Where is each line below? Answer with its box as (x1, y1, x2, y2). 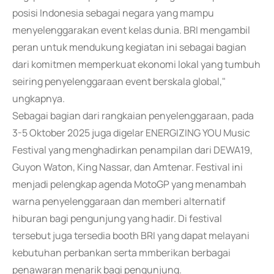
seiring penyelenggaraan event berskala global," (12, 75, 226, 88)
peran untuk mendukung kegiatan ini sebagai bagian (12, 40, 246, 54)
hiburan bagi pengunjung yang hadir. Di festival (12, 212, 222, 225)
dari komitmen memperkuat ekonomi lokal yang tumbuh (12, 57, 261, 71)
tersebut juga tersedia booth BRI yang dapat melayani (12, 229, 250, 242)
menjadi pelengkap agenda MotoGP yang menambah (12, 177, 246, 191)
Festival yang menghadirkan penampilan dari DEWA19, (12, 143, 253, 157)
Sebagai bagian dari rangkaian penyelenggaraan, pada (12, 109, 254, 122)
